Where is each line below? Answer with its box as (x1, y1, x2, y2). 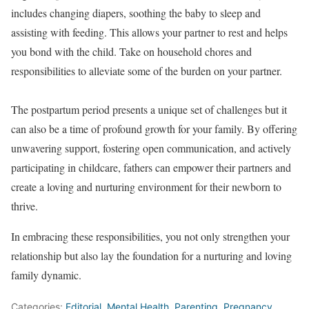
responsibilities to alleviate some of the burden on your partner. (11, 63, 282, 79)
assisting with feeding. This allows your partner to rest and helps (11, 25, 288, 40)
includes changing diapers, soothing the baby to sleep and (11, 6, 261, 21)
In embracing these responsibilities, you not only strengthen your (11, 229, 290, 244)
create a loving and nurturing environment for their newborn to (11, 179, 281, 195)
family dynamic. (11, 268, 81, 283)
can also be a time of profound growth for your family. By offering (11, 121, 297, 137)
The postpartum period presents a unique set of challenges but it (11, 102, 287, 117)
